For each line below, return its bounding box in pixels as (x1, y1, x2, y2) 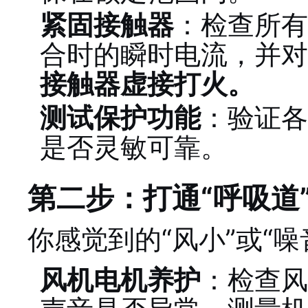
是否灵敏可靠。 (40, 131, 228, 163)
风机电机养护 (40, 263, 201, 296)
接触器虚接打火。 (40, 67, 254, 100)
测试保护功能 (40, 101, 201, 133)
